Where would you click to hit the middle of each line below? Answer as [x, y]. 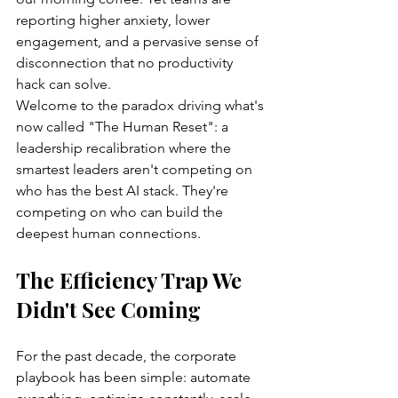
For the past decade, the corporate [128, 355]
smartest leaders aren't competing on [136, 169]
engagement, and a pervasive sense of [139, 41]
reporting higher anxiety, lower [115, 20]
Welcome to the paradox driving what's [142, 105]
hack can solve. [64, 84]
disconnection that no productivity [126, 62]
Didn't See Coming [108, 309]
